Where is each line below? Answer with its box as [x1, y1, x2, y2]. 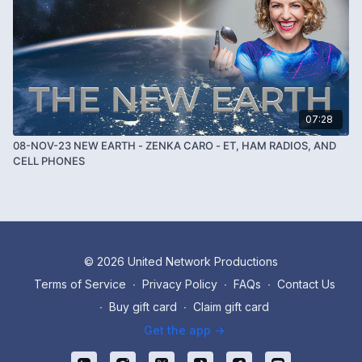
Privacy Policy [141, 277, 217, 291]
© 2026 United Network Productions [84, 255, 278, 268]
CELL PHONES [13, 154, 85, 167]
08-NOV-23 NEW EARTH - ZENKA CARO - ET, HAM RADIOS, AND [13, 138, 336, 152]
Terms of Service [33, 277, 126, 291]
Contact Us [276, 277, 335, 291]
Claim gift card [193, 300, 269, 314]
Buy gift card [109, 300, 177, 314]
